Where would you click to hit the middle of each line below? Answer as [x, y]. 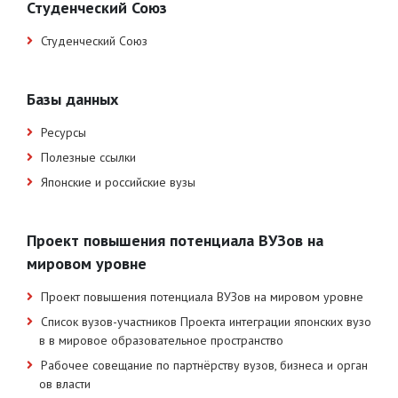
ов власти [65, 383]
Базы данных [72, 99]
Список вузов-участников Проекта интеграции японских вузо [206, 321]
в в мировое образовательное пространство [161, 340]
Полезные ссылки [88, 157]
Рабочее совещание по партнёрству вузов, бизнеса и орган [204, 365]
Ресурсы [64, 132]
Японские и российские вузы [118, 182]
